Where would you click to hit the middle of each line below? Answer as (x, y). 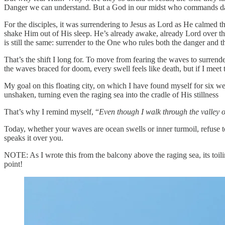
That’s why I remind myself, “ (51, 111)
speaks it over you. (34, 138)
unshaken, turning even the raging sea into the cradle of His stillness (111, 94)
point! (13, 164)
